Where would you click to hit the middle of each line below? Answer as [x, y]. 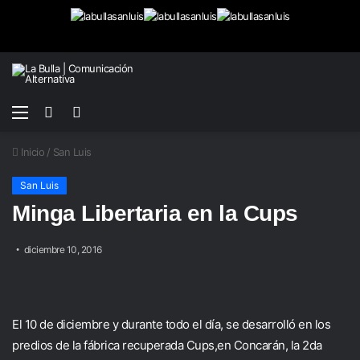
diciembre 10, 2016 [63, 250]
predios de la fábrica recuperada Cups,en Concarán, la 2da [167, 345]
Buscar [75, 111]
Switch [103, 111]
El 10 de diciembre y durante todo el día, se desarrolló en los [171, 324]
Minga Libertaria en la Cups [155, 213]
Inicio [31, 152]
